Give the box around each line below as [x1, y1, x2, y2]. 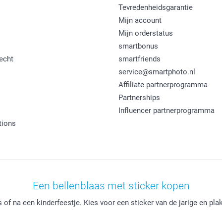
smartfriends [118, 55, 161, 64]
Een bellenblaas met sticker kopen [32, 180, 190, 192]
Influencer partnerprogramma [118, 106, 215, 115]
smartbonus [118, 42, 158, 51]
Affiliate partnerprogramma [118, 80, 208, 90]
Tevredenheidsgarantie [118, 3, 193, 12]
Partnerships [118, 93, 160, 103]
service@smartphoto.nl [118, 67, 195, 77]
